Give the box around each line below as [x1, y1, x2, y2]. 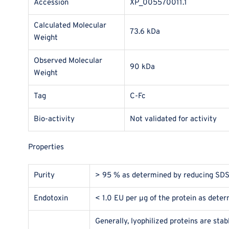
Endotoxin [34, 194, 68, 204]
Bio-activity [34, 114, 75, 125]
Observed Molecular [34, 56, 102, 66]
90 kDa [130, 62, 155, 73]
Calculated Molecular [34, 21, 106, 31]
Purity [34, 171, 55, 181]
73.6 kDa [130, 27, 160, 37]
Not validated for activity [130, 114, 217, 125]
